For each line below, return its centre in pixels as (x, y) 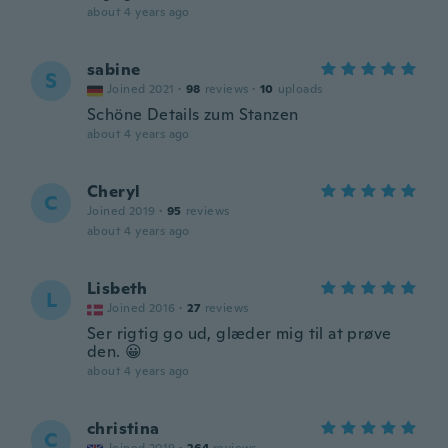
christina (123, 428)
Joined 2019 (121, 211)
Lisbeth (117, 288)
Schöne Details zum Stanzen (193, 114)
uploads (300, 89)
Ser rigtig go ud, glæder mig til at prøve (239, 333)
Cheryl (114, 191)
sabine (114, 69)
